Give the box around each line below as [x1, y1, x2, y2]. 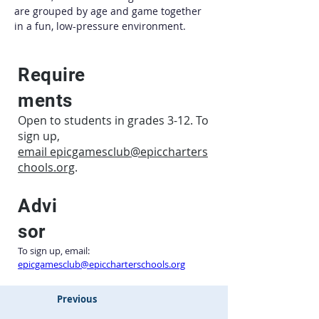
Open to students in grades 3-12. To [18, 113, 209, 128]
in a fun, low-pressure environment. [14, 19, 186, 33]
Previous [57, 293, 97, 305]
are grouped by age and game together [14, 4, 204, 18]
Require [18, 64, 85, 85]
